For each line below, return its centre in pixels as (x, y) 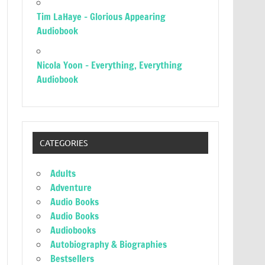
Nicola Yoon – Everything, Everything (110, 65)
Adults (63, 174)
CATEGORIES (63, 143)
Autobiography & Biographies (109, 245)
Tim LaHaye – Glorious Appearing (101, 17)
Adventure (71, 188)
